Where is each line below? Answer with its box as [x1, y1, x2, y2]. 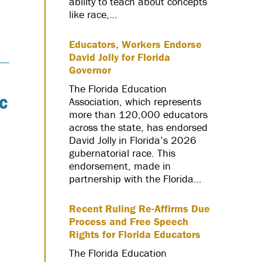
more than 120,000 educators [69, 107, 208, 121]
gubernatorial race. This [69, 146, 175, 160]
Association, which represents [69, 94, 201, 108]
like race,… [69, 7, 117, 21]
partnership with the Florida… [69, 171, 201, 185]
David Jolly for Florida [69, 50, 170, 64]
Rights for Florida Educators [69, 227, 201, 242]
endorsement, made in [69, 158, 171, 173]
